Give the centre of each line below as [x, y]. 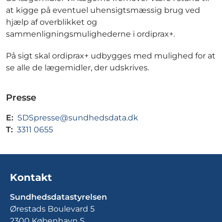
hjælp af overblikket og [52, 22]
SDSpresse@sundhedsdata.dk [78, 118]
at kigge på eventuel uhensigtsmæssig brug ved [103, 10]
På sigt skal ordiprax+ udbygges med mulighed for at [111, 56]
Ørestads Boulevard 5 [52, 209]
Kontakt [31, 178]
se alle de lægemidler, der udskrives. [78, 68]
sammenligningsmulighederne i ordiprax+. [90, 34]
